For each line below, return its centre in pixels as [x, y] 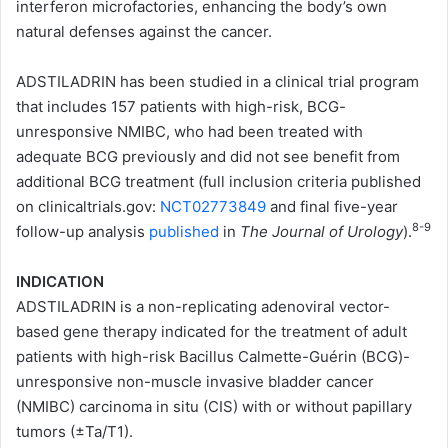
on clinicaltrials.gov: [88, 206]
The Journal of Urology [321, 231]
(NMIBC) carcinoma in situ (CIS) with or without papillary [214, 406]
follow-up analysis [82, 231]
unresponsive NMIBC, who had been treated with [189, 131]
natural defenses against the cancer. [144, 31]
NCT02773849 [213, 206]
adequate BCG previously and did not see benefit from [208, 156]
